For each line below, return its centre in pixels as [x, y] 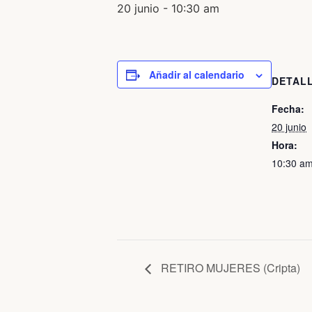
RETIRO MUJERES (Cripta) [229, 268]
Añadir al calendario [197, 75]
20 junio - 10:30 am [168, 8]
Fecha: [288, 109]
